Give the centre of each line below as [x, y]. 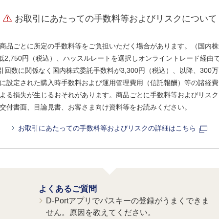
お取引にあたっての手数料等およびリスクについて [116, 18]
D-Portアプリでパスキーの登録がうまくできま [128, 200]
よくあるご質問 [68, 189]
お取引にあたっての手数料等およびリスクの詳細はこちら [107, 128]
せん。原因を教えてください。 [101, 212]
